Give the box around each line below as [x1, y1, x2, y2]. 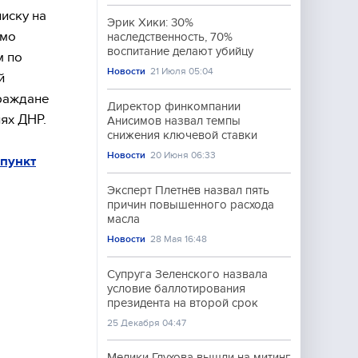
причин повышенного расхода [107, 198, 274, 211]
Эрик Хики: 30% [107, 16, 193, 29]
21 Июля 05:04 [150, 66, 214, 77]
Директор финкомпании [107, 100, 241, 113]
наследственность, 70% [107, 30, 233, 43]
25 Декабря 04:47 [107, 317, 186, 328]
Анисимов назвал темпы [107, 114, 241, 127]
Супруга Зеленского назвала [107, 268, 268, 280]
